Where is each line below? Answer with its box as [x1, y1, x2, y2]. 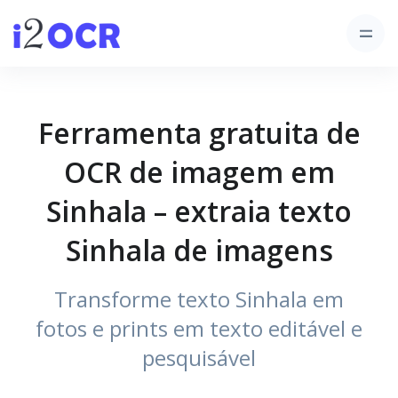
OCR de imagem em [63, 153, 335, 191]
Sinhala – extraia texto [46, 192, 352, 230]
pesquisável [142, 343, 256, 372]
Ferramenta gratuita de [37, 114, 361, 152]
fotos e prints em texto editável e [36, 314, 362, 343]
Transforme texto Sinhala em [54, 284, 344, 314]
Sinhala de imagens [65, 231, 333, 269]
